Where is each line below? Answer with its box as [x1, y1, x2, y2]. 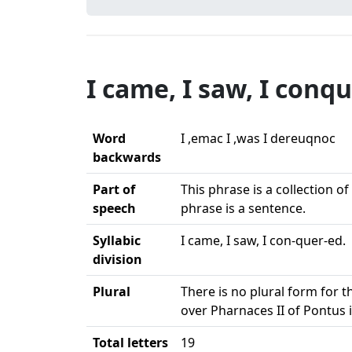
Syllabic [93, 232, 141, 249]
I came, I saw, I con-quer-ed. [181, 232, 346, 249]
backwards [93, 148, 161, 166]
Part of [93, 181, 135, 198]
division [93, 251, 142, 268]
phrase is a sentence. [181, 200, 306, 217]
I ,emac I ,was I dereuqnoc [181, 130, 335, 147]
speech [93, 200, 136, 217]
